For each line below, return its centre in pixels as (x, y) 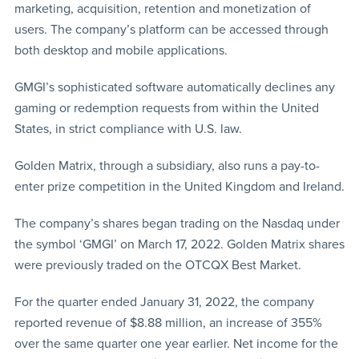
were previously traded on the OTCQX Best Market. (157, 265)
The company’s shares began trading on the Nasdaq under (177, 223)
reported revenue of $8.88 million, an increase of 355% (168, 323)
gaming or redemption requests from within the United (166, 108)
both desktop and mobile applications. (121, 50)
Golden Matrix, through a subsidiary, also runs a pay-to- (167, 165)
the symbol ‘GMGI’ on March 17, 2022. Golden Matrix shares (179, 244)
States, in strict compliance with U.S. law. (128, 129)
